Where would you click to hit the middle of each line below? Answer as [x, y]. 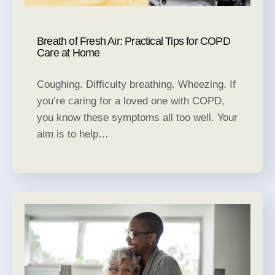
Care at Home [68, 53]
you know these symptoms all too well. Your [137, 118]
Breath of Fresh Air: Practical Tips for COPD [134, 41]
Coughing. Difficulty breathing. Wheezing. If [136, 85]
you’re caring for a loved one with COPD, [131, 101]
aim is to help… [73, 134]
